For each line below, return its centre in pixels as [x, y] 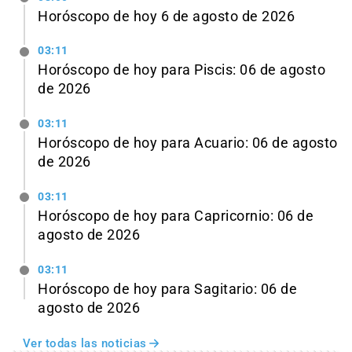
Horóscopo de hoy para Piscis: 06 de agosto [181, 70]
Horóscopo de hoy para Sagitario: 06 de [167, 289]
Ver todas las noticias [84, 343]
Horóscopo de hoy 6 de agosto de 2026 [166, 16]
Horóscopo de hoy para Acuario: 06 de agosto [188, 143]
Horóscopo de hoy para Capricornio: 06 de [176, 216]
